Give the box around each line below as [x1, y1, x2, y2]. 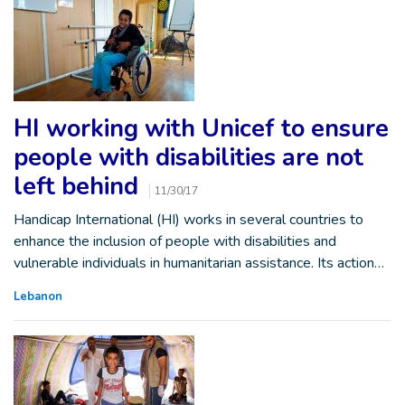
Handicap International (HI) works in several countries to [14, 209, 363, 230]
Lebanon [14, 287, 62, 305]
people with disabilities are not [14, 140, 363, 174]
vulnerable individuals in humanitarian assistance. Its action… [14, 252, 384, 273]
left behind [14, 169, 145, 203]
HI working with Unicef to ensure [14, 111, 389, 146]
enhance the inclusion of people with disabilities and [14, 231, 336, 251]
